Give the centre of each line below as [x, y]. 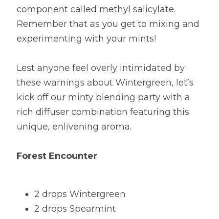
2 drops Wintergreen [80, 194]
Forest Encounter [57, 156]
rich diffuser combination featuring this [103, 112]
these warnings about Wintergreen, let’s [105, 83]
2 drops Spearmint [75, 209]
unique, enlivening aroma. [74, 127]
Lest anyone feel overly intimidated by [101, 68]
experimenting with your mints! [86, 39]
